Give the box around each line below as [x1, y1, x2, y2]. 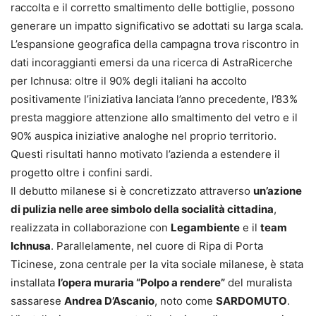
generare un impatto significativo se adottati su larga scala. [11, 18, 303, 32]
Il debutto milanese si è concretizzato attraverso [11, 183, 253, 197]
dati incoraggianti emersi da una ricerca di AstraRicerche [11, 55, 293, 69]
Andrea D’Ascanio [64, 293, 154, 308]
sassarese [11, 293, 64, 308]
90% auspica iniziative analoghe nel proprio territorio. [11, 128, 276, 142]
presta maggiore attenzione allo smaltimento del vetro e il [11, 110, 298, 124]
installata [11, 275, 58, 289]
